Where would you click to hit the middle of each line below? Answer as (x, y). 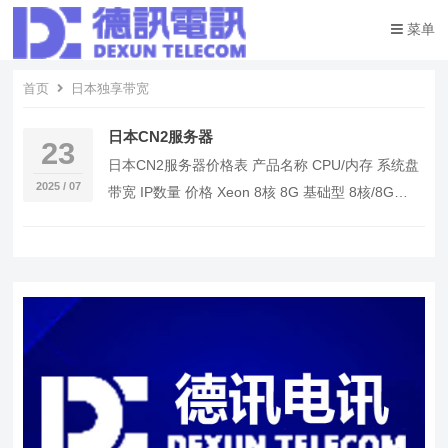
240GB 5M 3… (155, 219)
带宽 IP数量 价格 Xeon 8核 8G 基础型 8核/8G (251, 192)
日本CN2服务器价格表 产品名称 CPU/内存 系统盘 (264, 165)
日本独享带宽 (108, 88)
